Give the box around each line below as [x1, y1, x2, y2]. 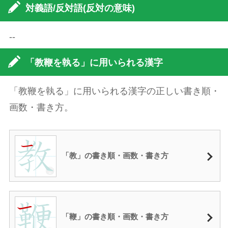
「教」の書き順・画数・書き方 [61, 151, 168, 160]
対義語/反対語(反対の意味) [25, 3, 135, 13]
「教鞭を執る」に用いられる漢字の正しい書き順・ [9, 85, 220, 96]
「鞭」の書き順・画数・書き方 [61, 212, 168, 221]
